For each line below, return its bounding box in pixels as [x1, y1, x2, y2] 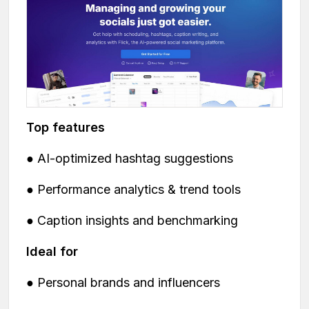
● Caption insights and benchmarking [26, 213, 238, 228]
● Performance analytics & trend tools [26, 182, 241, 197]
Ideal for [26, 244, 78, 259]
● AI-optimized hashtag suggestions [26, 151, 233, 166]
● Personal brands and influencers [26, 275, 220, 290]
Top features [26, 120, 105, 135]
